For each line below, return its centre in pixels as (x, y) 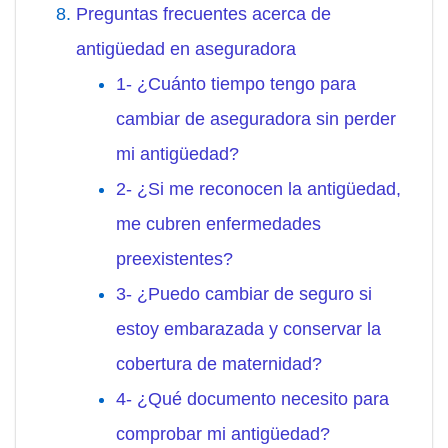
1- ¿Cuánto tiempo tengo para (236, 84)
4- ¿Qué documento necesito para (252, 399)
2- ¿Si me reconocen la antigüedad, (258, 189)
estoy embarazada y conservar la (248, 329)
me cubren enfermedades (218, 224)
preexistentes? (174, 259)
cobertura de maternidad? (219, 364)
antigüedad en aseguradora (186, 49)
